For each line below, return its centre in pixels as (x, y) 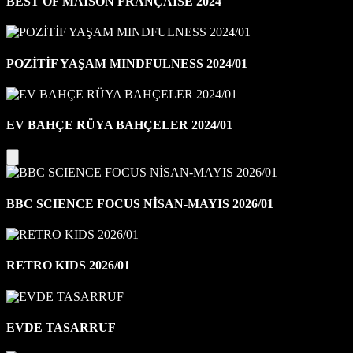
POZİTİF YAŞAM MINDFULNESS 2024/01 (127, 63)
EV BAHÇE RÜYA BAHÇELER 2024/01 (119, 125)
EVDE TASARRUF (61, 327)
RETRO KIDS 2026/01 (68, 266)
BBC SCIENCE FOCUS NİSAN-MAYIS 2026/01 (140, 203)
